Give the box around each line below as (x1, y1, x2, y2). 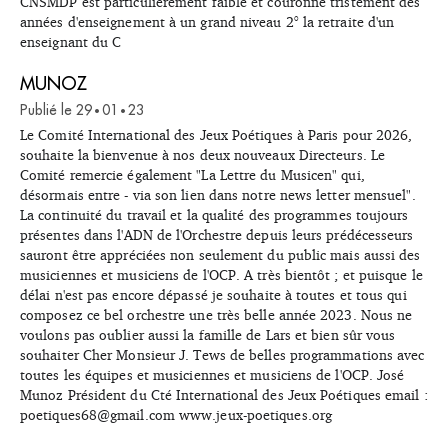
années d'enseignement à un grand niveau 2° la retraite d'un (20, 12, 395, 30)
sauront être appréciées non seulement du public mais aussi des (20, 245, 421, 263)
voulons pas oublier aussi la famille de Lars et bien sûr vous (20, 325, 396, 343)
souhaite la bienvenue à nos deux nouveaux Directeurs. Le (20, 145, 386, 163)
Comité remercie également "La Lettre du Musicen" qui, (20, 165, 365, 183)
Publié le (20, 100, 76, 119)
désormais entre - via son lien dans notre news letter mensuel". (20, 185, 416, 203)
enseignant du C (20, 32, 122, 50)
